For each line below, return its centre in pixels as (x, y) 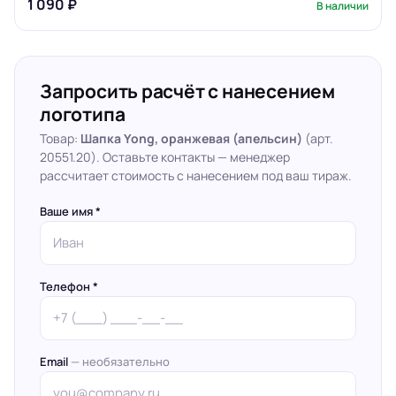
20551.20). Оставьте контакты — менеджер (165, 157)
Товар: (60, 138)
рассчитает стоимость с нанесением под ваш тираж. (196, 175)
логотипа (83, 114)
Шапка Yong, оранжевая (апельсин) (191, 138)
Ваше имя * (70, 211)
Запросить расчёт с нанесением (187, 91)
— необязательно (120, 362)
